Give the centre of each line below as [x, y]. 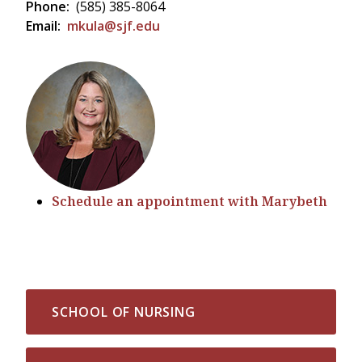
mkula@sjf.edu [114, 25]
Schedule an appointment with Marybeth [189, 201]
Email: [43, 25]
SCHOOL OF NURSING [124, 311]
